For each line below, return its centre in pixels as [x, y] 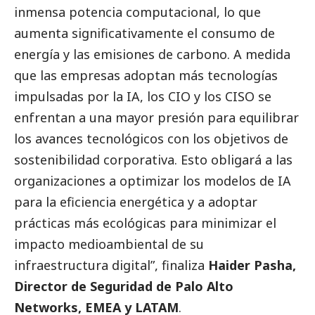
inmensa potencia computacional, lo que [137, 12]
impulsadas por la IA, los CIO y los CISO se [143, 96]
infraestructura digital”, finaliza [111, 265]
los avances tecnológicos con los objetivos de [151, 138]
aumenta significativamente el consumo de [144, 33]
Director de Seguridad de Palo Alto [124, 286]
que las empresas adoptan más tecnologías [146, 75]
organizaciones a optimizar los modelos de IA [153, 180]
